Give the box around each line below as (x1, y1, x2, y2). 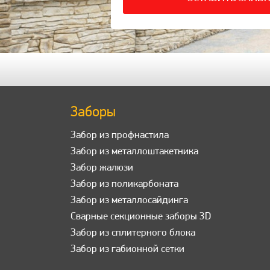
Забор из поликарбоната (71, 179, 178, 190)
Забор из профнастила (71, 130, 169, 141)
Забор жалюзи (71, 163, 133, 174)
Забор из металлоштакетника (71, 146, 198, 157)
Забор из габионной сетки (71, 244, 184, 255)
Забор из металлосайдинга (71, 195, 188, 206)
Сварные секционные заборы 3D (71, 212, 211, 222)
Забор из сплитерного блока (71, 228, 195, 239)
